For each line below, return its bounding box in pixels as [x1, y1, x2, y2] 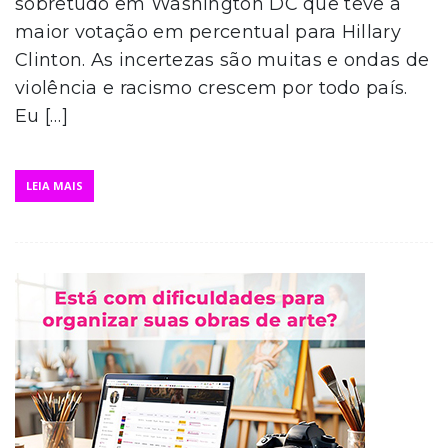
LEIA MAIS [26, 177, 83, 193]
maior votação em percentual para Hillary [15, 20, 401, 43]
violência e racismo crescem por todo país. [15, 76, 408, 99]
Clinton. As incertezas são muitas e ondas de [15, 48, 430, 71]
